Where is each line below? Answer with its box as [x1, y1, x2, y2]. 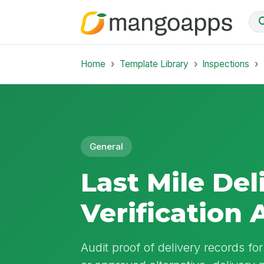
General [90, 141, 124, 152]
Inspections [202, 58, 250, 70]
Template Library [119, 58, 189, 70]
